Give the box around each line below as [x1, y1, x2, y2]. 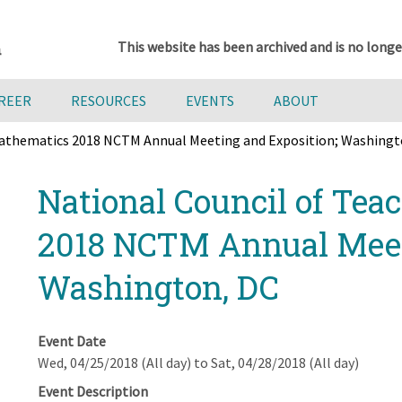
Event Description [37, 382, 148, 400]
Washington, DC [37, 266, 279, 309]
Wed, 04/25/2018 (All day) [37, 354, 191, 371]
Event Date [37, 332, 106, 350]
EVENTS [186, 92, 234, 109]
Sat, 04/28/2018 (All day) [210, 354, 359, 371]
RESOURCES [71, 92, 146, 109]
